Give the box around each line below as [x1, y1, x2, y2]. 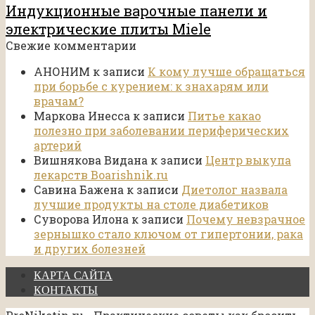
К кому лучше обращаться [148, 63, 305, 79]
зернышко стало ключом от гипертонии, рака [34, 226, 303, 241]
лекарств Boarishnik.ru [34, 167, 168, 182]
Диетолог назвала [181, 181, 288, 197]
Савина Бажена [34, 181, 124, 197]
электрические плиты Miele [6, 19, 211, 38]
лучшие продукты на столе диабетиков [34, 196, 269, 212]
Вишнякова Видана [34, 152, 148, 167]
